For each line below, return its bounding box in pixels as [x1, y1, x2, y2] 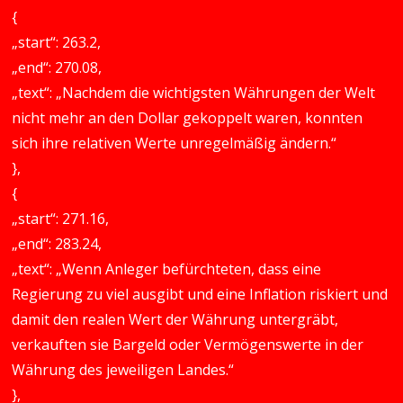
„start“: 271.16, [12, 209, 110, 228]
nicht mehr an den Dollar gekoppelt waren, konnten [12, 108, 363, 128]
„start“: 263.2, [12, 32, 102, 52]
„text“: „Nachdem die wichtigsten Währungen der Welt [12, 83, 376, 103]
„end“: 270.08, [12, 58, 103, 77]
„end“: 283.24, [12, 234, 103, 254]
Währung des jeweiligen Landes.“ [12, 360, 235, 380]
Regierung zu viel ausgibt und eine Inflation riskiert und [12, 284, 389, 304]
